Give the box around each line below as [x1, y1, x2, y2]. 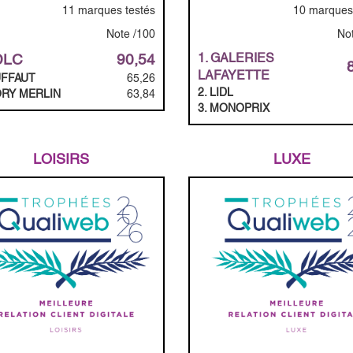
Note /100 [106, 27, 155, 40]
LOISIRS [33, 150, 90, 167]
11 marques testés [62, 3, 155, 17]
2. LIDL [198, 85, 233, 98]
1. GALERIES [198, 50, 274, 65]
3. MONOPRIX [198, 101, 269, 114]
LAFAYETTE [198, 67, 269, 83]
